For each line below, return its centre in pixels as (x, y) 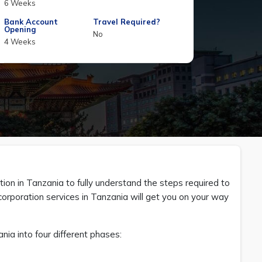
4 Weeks (20, 42)
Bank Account (31, 22)
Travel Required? (126, 22)
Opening (20, 29)
